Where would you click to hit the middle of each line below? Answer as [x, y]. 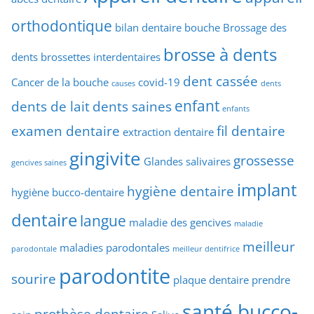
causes [123, 83]
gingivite [105, 158]
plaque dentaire [211, 279]
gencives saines [39, 162]
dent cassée [220, 81]
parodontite [115, 276]
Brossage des [255, 27]
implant [267, 189]
